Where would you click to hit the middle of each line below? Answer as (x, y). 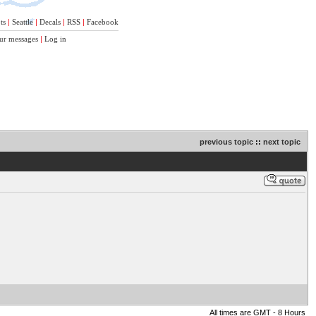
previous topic (226, 142)
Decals (50, 22)
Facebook (103, 22)
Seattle (23, 22)
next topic (282, 142)
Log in (55, 39)
